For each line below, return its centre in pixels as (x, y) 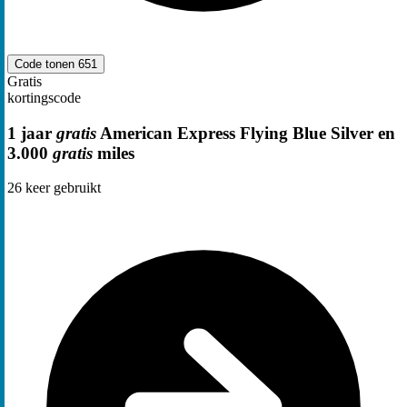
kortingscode (44, 98)
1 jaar (32, 133)
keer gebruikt (61, 188)
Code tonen (46, 65)
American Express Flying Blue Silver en (246, 133)
